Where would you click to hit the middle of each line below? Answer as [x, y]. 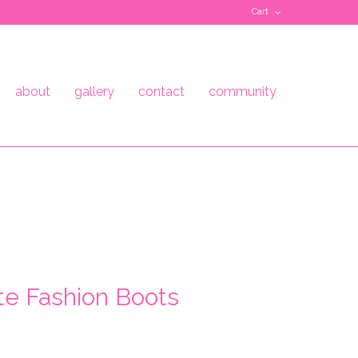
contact [161, 91]
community [243, 91]
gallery [94, 91]
